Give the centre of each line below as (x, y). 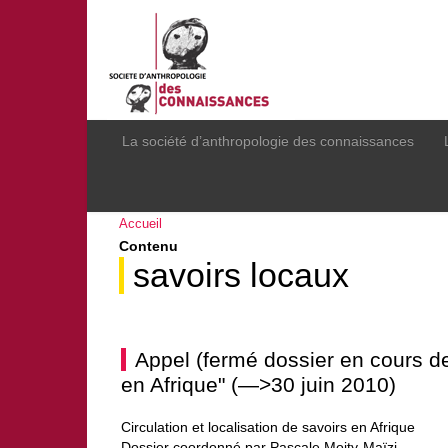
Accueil (140, 223)
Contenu (148, 246)
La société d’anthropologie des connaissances (268, 141)
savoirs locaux (241, 275)
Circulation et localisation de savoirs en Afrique (268, 427)
